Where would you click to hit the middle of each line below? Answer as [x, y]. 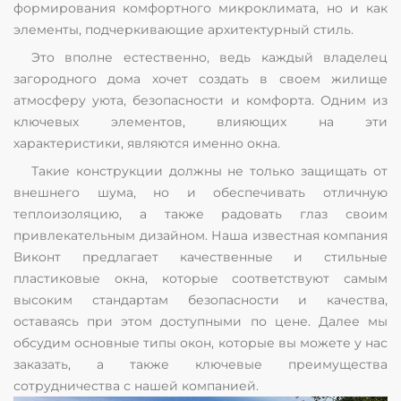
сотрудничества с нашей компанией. [136, 386]
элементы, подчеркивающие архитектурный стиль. [183, 30]
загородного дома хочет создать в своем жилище [200, 79]
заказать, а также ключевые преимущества [200, 364]
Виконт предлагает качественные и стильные [200, 257]
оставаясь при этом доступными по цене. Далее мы [200, 321]
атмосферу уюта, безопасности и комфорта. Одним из [200, 100]
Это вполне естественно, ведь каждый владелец [209, 57]
